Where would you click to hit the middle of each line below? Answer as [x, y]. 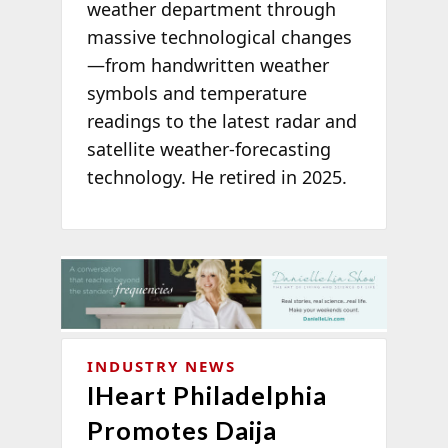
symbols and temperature [196, 92]
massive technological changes [219, 36]
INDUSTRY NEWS [161, 366]
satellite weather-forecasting [208, 148]
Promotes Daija [181, 430]
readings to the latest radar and [221, 120]
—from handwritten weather [207, 64]
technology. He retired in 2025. [216, 176]
